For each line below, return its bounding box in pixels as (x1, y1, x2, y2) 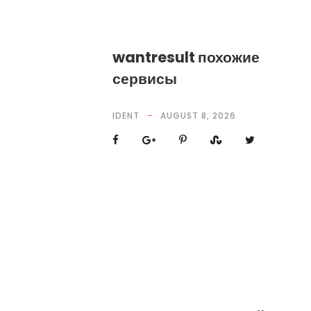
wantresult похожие (112, 47, 260, 67)
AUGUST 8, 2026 (160, 110, 236, 121)
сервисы (112, 69, 177, 89)
